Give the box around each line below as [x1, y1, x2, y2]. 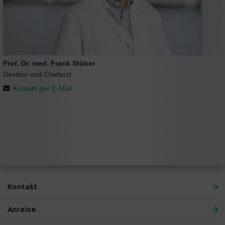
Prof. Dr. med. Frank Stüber [3, 59, 95, 68]
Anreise [8, 205, 36, 214]
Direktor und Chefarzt [3, 70, 71, 79]
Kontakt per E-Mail [13, 84, 72, 93]
